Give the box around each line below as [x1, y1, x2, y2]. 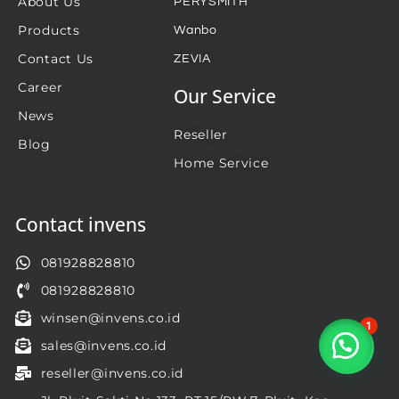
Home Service [174, 155, 269, 172]
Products [18, 22, 80, 39]
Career [18, 79, 63, 96]
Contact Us [18, 51, 94, 68]
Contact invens [15, 212, 146, 238]
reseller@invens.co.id [40, 365, 184, 382]
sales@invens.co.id [40, 338, 167, 354]
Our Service [174, 84, 277, 110]
